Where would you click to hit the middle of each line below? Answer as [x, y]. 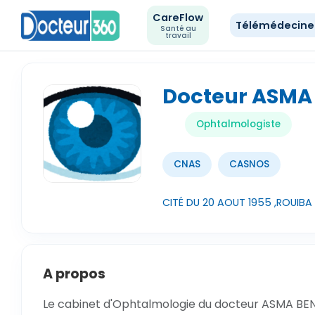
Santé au [178, 28]
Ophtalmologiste [238, 124]
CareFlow [178, 18]
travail [178, 36]
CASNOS [249, 164]
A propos [74, 274]
